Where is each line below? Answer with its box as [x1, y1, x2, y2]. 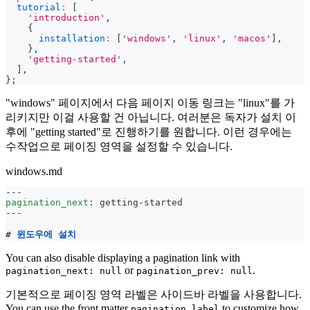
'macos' [232, 33, 271, 44]
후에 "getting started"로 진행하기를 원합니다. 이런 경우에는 [6, 125, 292, 138]
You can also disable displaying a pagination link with [6, 251, 240, 264]
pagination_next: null [6, 265, 122, 276]
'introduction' [28, 12, 105, 23]
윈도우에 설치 [11, 228, 76, 239]
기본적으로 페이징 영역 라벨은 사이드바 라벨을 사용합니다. [6, 288, 302, 300]
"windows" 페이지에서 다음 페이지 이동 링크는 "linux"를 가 [6, 96, 295, 109]
